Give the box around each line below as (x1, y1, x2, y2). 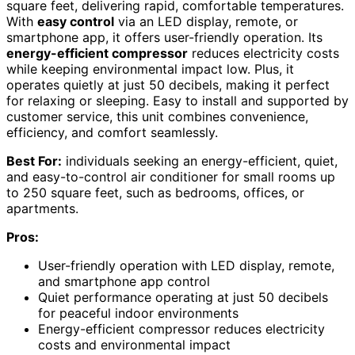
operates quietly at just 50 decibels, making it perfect (6, 77, 330, 94)
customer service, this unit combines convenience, (6, 109, 308, 125)
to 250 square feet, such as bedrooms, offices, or (6, 185, 304, 201)
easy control (37, 13, 114, 30)
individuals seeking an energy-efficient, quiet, (62, 153, 338, 170)
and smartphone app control (38, 273, 210, 290)
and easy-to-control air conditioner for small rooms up (6, 169, 335, 185)
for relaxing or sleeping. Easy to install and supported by (6, 93, 349, 109)
